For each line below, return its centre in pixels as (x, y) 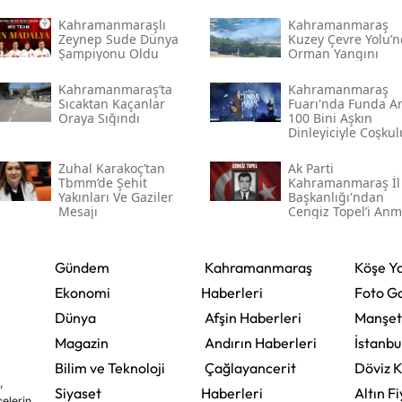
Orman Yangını (333, 54)
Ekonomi (82, 293)
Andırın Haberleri (260, 343)
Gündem (82, 268)
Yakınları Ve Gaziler (115, 197)
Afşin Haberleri (253, 318)
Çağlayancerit (250, 368)
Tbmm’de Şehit (102, 183)
